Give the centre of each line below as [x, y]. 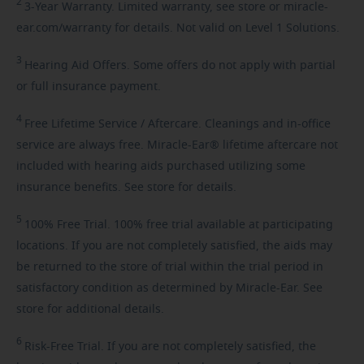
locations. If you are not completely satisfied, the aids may [174, 246]
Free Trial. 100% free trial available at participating [193, 225]
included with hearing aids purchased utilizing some [161, 166]
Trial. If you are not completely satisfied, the [195, 347]
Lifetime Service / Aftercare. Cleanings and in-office [189, 124]
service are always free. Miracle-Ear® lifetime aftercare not [177, 145]
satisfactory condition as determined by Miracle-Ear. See [169, 288]
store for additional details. [90, 309]
